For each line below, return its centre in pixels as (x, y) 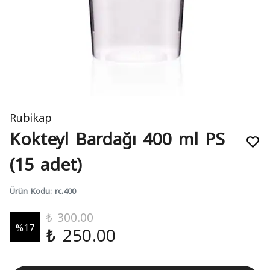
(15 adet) (46, 163)
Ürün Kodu (30, 190)
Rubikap (31, 117)
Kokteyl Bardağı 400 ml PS (117, 137)
